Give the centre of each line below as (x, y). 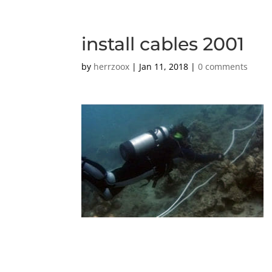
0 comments (223, 66)
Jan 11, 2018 (164, 66)
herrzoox (112, 66)
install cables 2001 (163, 44)
